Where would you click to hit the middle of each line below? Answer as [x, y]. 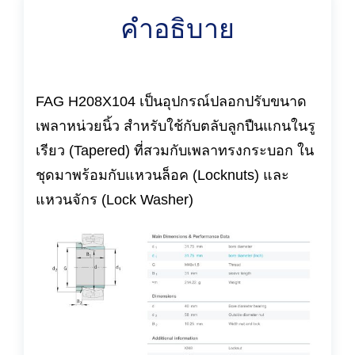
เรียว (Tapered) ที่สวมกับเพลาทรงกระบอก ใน [175, 150]
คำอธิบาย [177, 28]
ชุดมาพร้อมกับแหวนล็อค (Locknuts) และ [162, 175]
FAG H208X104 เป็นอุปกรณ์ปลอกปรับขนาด [171, 101]
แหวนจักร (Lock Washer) [115, 199]
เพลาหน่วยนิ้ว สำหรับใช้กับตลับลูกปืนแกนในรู [176, 126]
